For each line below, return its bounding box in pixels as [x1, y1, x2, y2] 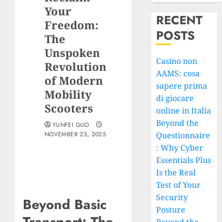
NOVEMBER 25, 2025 [45, 130, 107, 139]
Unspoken [45, 45, 100, 60]
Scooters [45, 101, 93, 115]
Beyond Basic [23, 195, 107, 215]
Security [156, 192, 188, 203]
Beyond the [156, 117, 199, 128]
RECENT [156, 11, 203, 29]
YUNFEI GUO [53, 120, 89, 129]
